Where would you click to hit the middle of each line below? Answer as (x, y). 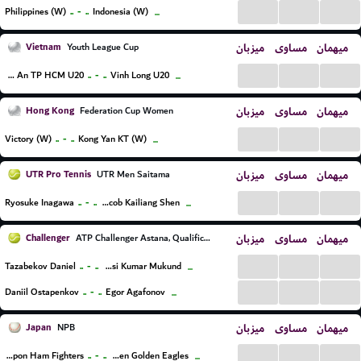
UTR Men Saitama (132, 174)
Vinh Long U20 (139, 75)
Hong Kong (50, 111)
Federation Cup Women (125, 111)
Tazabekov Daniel (40, 266)
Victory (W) (28, 139)
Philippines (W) (35, 12)
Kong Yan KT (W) (112, 139)
